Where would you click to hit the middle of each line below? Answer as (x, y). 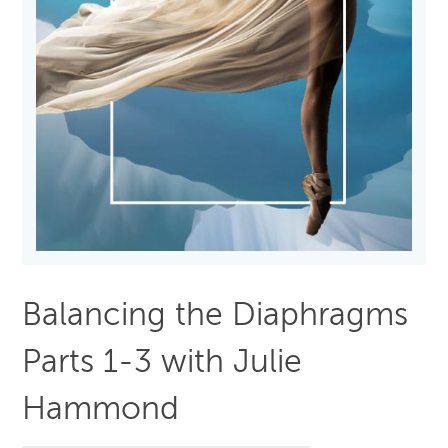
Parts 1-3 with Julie (162, 364)
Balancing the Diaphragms (215, 317)
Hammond (101, 411)
